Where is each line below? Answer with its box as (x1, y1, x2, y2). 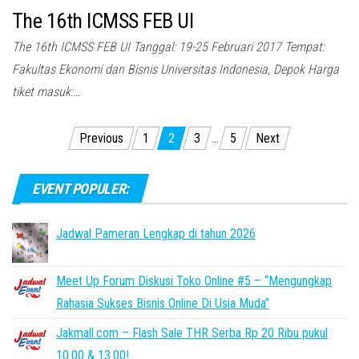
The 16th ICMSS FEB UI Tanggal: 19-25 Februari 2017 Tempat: (12, 39, 325, 55)
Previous (79, 131, 123, 147)
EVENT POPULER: (32, 180, 129, 198)
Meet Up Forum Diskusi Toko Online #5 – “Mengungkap (56, 273, 332, 289)
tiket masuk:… (12, 84, 80, 100)
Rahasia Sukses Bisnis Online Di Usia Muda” (56, 296, 269, 312)
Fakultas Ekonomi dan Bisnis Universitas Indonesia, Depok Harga (12, 62, 339, 78)
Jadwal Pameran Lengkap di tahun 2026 (56, 226, 256, 242)
